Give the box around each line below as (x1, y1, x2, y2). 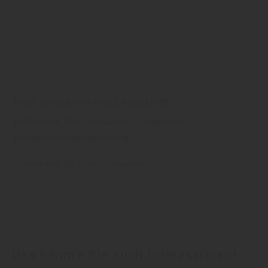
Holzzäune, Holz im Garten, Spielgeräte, (14, 116, 185, 127)
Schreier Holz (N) (14, 159, 74, 169)
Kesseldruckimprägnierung (14, 132, 129, 143)
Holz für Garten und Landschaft (14, 96, 170, 107)
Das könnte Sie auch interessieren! (12, 248, 238, 262)
